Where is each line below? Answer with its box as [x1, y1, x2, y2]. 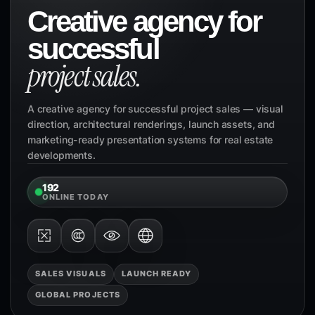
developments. [27, 148, 96, 161]
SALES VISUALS [35, 269, 106, 278]
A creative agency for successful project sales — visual [27, 102, 283, 115]
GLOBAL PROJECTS [35, 290, 120, 300]
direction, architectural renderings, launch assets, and [27, 117, 275, 130]
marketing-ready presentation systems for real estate [27, 133, 274, 146]
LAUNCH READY [121, 269, 192, 278]
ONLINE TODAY [42, 192, 109, 202]
